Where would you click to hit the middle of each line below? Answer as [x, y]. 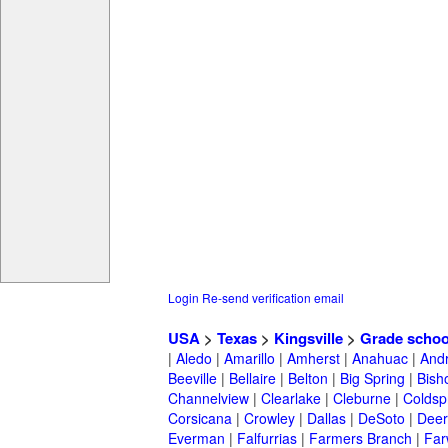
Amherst [313, 358]
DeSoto [381, 418]
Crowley [269, 418]
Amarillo [249, 358]
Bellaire [252, 378]
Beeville [192, 378]
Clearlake [291, 398]
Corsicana [200, 418]
